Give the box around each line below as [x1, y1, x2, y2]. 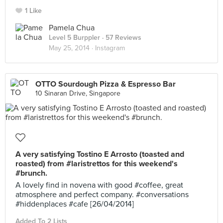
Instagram [95, 44, 125, 52]
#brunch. [15, 168, 47, 178]
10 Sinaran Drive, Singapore [35, 89, 120, 98]
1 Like [25, 6, 42, 15]
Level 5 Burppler [49, 33, 100, 42]
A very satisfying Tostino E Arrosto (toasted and [15, 149, 184, 159]
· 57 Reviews [100, 33, 141, 42]
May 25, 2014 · [49, 44, 95, 52]
